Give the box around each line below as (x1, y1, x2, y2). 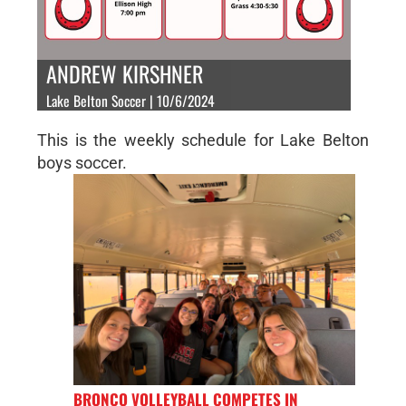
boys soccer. (36, 152, 127, 172)
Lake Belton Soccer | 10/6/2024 (45, 89, 215, 111)
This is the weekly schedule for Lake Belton (36, 130, 370, 150)
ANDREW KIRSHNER (45, 56, 203, 90)
